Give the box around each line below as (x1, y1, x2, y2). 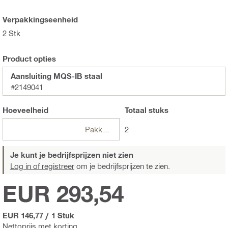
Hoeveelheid (3, 105, 48, 115)
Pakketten (102, 124, 110, 134)
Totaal (124, 105, 147, 115)
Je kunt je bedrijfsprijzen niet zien (10, 150, 133, 159)
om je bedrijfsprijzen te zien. (74, 161, 170, 170)
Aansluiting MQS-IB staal (11, 71, 102, 80)
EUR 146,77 (3, 210, 43, 220)
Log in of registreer (10, 161, 74, 170)
